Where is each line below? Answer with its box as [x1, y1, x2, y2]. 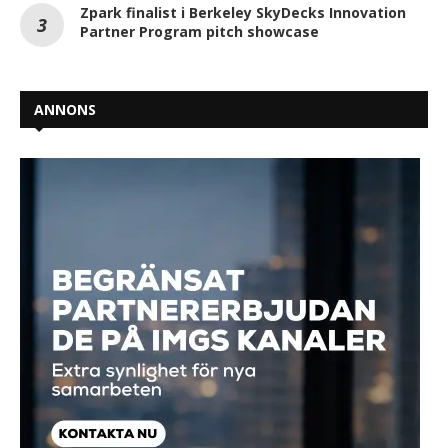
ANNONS [34, 99, 96, 119]
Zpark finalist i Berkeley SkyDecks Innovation [80, 2, 406, 22]
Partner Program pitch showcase [80, 21, 319, 41]
